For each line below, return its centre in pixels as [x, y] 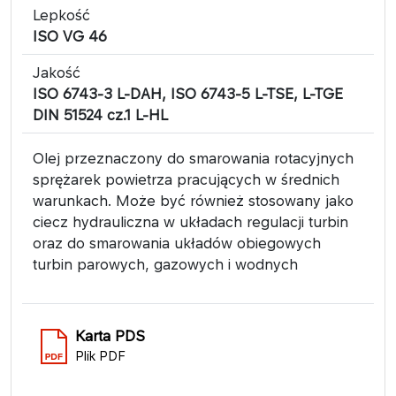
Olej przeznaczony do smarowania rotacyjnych [193, 158]
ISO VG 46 [70, 36]
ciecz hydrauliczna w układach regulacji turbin [190, 221]
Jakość [57, 72]
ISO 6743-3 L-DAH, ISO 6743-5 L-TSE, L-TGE [188, 93]
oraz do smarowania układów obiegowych [177, 243]
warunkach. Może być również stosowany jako [193, 200]
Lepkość [61, 15]
